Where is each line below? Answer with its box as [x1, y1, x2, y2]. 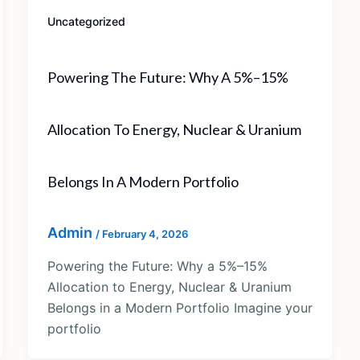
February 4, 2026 [101, 227, 188, 240]
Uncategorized [47, 14, 125, 28]
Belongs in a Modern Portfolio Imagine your [47, 300, 313, 317]
